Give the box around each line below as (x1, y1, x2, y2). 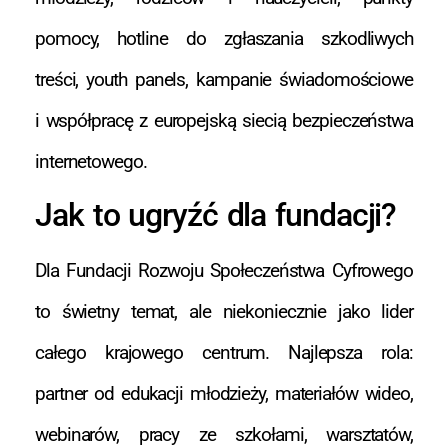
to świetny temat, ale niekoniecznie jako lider (35, 299, 413, 323)
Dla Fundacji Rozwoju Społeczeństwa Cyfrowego (35, 258, 413, 282)
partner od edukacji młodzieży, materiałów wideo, (35, 381, 413, 405)
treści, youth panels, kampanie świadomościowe (35, 67, 413, 91)
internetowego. (35, 149, 147, 173)
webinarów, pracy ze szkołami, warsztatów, (35, 422, 413, 446)
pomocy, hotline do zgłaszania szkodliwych (35, 26, 413, 50)
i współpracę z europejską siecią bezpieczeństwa (35, 108, 413, 132)
